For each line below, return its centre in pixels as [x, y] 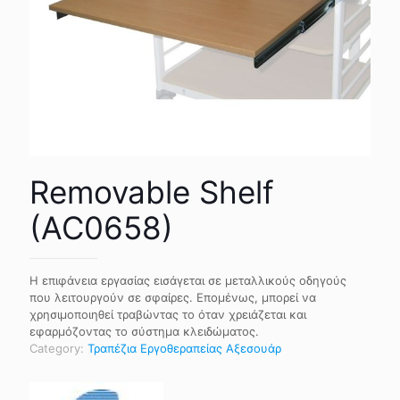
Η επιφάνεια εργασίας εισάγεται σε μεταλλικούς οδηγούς [188, 280]
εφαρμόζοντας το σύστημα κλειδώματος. [144, 331]
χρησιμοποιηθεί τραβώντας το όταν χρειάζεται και [168, 314]
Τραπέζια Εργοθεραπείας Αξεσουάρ [184, 348]
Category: [58, 348]
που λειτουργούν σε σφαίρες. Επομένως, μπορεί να [173, 297]
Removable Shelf [152, 192]
